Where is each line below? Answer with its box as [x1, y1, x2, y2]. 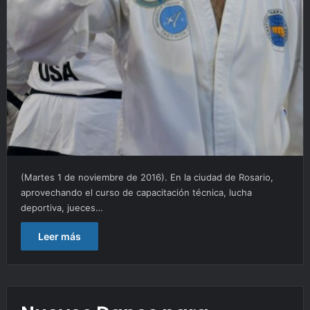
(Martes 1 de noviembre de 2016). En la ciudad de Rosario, [20, 171, 273, 183]
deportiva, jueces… [20, 201, 103, 213]
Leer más [37, 230, 81, 242]
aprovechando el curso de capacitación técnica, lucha [20, 186, 252, 198]
